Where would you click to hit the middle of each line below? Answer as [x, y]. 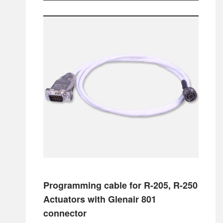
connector [65, 213]
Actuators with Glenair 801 [100, 199]
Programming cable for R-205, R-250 [120, 185]
